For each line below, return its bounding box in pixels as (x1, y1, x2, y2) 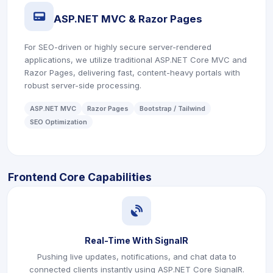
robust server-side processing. (24, 80, 141, 90)
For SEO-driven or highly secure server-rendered (24, 42, 211, 52)
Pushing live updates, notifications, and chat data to (37, 252, 236, 261)
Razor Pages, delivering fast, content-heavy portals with (24, 68, 240, 77)
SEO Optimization (30, 118, 87, 126)
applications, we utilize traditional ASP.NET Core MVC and (24, 55, 247, 65)
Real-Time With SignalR (85, 235, 188, 246)
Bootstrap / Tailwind (140, 104, 205, 113)
